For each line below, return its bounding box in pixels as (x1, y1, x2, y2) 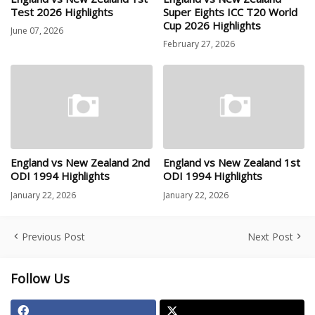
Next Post (247, 229, 293, 243)
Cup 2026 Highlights (162, 18, 261, 32)
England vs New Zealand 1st (162, 155, 300, 170)
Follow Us (11, 269, 70, 287)
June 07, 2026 (11, 25, 63, 37)
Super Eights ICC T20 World (162, 4, 297, 19)
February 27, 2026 (162, 38, 235, 51)
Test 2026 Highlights (11, 4, 113, 19)
